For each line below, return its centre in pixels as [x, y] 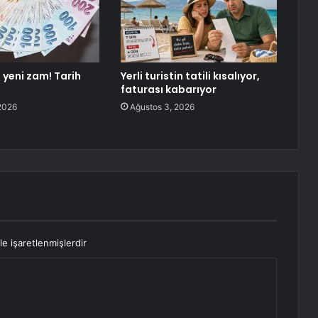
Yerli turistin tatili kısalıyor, [190, 76]
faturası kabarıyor [168, 90]
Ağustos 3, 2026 [162, 107]
